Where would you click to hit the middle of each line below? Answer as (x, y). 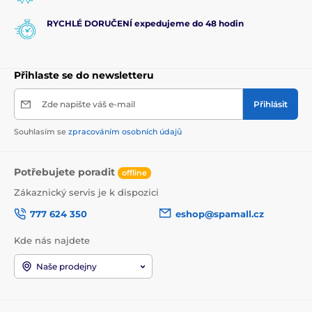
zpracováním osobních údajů (125, 132)
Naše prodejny (67, 267)
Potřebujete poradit (66, 172)
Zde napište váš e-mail (88, 104)
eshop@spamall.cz (220, 213)
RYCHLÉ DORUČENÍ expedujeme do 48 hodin (145, 24)
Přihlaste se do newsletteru (84, 76)
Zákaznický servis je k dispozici (86, 192)
